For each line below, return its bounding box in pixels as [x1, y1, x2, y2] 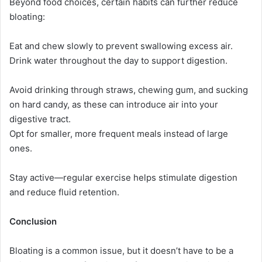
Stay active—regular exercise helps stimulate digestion [9, 171, 237, 183]
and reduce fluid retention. [9, 186, 119, 198]
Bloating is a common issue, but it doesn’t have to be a [9, 244, 233, 256]
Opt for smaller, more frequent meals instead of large [9, 127, 228, 139]
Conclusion [9, 215, 57, 227]
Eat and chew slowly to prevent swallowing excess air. [9, 40, 233, 51]
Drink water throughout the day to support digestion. [9, 54, 227, 66]
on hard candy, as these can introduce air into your [9, 98, 218, 110]
